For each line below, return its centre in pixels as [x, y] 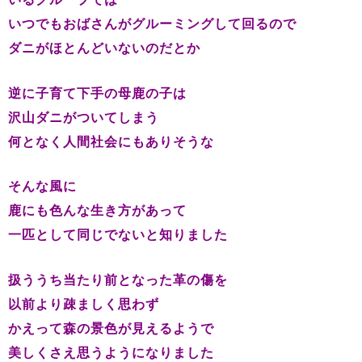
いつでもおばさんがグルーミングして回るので [152, 24]
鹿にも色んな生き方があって [97, 211]
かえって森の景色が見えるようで [111, 329]
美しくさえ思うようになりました [111, 353]
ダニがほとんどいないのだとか [104, 48]
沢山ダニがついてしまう [84, 117]
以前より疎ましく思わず [84, 305]
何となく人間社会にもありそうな [111, 141]
